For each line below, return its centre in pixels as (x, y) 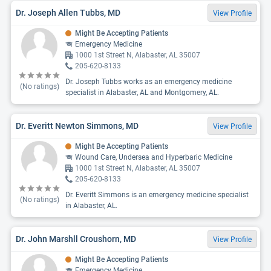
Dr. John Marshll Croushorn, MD (76, 239)
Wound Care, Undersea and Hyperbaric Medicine (154, 157)
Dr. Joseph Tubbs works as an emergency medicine (149, 82)
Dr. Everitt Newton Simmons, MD (77, 126)
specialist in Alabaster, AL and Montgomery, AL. (142, 93)
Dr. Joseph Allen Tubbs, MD (68, 12)
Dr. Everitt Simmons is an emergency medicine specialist (157, 195)
